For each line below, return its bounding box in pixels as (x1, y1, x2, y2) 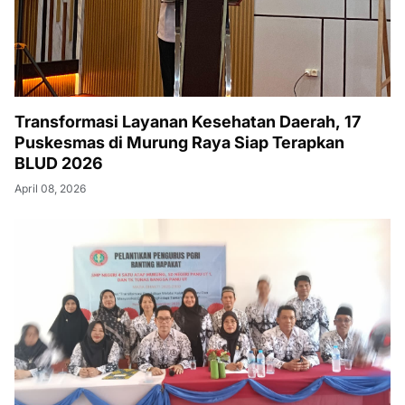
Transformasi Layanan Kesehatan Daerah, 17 (14, 112, 361, 131)
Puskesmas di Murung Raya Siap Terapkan (14, 133, 344, 152)
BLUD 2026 (14, 154, 103, 173)
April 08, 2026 (14, 182, 86, 195)
